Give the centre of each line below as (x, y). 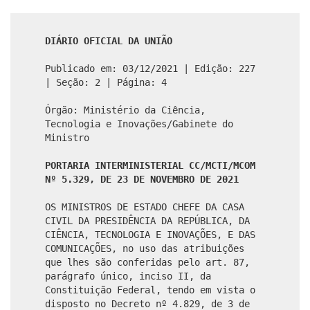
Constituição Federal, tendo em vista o (150, 290)
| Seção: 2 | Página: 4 (106, 82)
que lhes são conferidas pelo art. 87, (147, 262)
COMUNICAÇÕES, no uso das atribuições (145, 248)
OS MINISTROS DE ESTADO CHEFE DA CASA (145, 207)
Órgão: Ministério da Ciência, (125, 110)
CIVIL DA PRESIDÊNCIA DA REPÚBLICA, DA (147, 220)
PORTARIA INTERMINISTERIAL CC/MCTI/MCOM (150, 165)
